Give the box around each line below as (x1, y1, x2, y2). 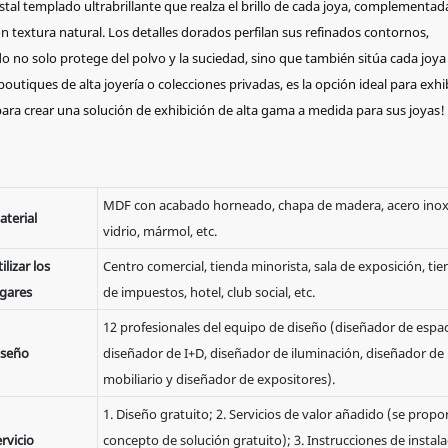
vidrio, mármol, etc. (102, 222, 217, 241)
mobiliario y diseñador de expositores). (102, 370, 335, 389)
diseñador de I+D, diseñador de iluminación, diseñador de (102, 344, 444, 363)
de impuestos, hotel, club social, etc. (102, 283, 315, 302)
